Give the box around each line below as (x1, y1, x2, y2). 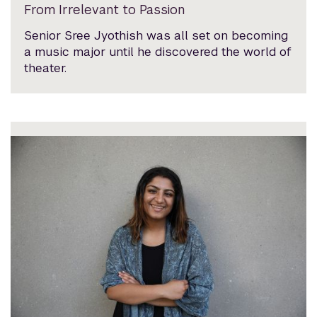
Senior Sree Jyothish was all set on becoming (24, 28, 289, 44)
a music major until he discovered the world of (24, 44, 292, 60)
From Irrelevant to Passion (24, 1, 185, 18)
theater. (24, 60, 67, 76)
